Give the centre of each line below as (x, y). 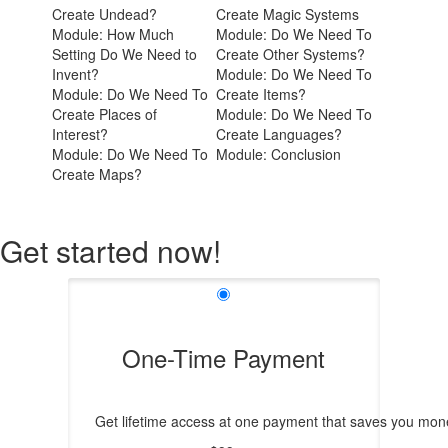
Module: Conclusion (279, 154)
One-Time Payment (224, 357)
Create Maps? (97, 174)
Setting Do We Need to (125, 54)
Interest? (80, 134)
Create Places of (105, 114)
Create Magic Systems (288, 14)
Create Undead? (105, 14)
